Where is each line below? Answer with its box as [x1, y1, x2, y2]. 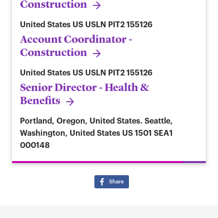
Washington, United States [20, 129, 120, 138]
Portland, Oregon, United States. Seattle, [20, 117, 173, 126]
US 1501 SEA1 [122, 129, 173, 138]
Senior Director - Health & [20, 81, 149, 94]
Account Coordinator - [20, 33, 132, 46]
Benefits [20, 94, 60, 108]
